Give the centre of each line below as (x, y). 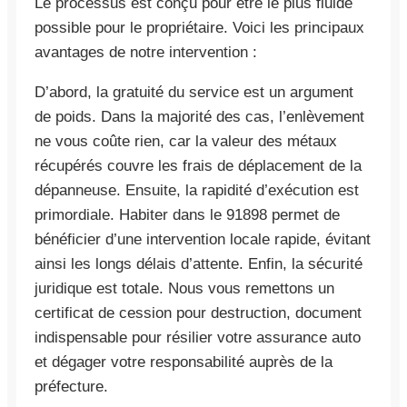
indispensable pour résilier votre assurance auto (198, 337)
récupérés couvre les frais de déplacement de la (198, 165)
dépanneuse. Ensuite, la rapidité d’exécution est (197, 190)
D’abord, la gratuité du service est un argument (194, 92)
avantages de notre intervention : (146, 52)
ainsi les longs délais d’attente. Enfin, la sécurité (199, 263)
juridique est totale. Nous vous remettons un (184, 288)
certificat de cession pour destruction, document (198, 313)
